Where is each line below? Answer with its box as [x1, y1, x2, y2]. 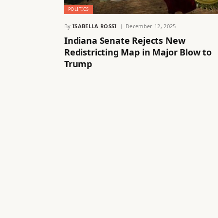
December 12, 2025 [125, 22, 176, 30]
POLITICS [68, 5, 89, 12]
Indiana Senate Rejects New [64, 34, 185, 46]
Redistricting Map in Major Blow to [64, 46, 212, 58]
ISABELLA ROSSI [73, 22, 117, 30]
